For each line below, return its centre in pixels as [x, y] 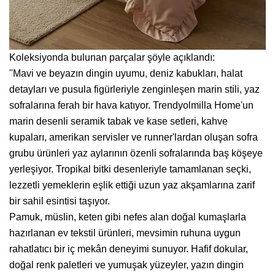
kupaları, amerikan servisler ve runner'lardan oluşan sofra [134, 137]
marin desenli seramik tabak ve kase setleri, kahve [118, 121]
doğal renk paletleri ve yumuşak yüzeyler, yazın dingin [126, 265]
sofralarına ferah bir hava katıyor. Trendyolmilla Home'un [131, 105]
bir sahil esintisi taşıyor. [60, 201]
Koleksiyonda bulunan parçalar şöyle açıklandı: [112, 57]
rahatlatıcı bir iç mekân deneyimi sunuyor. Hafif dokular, [129, 249]
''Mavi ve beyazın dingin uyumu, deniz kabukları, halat [126, 73]
